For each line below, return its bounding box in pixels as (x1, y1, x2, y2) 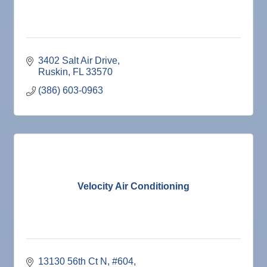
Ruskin (38, 67, 68, 77)
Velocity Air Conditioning (77, 181, 190, 191)
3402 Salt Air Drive (38, 55, 117, 66)
